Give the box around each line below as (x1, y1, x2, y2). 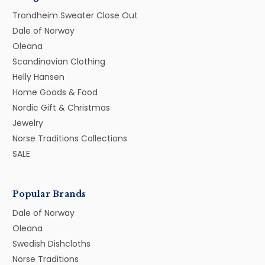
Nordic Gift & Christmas (12, 101, 110, 114)
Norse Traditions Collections (12, 132, 127, 144)
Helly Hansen (12, 70, 64, 83)
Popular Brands (12, 188, 86, 199)
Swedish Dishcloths (12, 237, 91, 250)
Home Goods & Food (12, 86, 98, 98)
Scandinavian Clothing (12, 55, 105, 67)
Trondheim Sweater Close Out (12, 9, 138, 21)
